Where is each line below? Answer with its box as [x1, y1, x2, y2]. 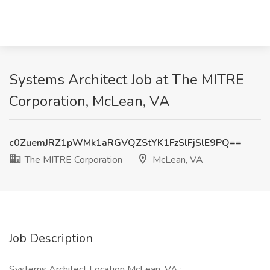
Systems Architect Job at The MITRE [9, 70, 244, 89]
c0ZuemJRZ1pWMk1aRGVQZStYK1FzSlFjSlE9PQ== [9, 136, 242, 149]
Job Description [9, 230, 93, 246]
